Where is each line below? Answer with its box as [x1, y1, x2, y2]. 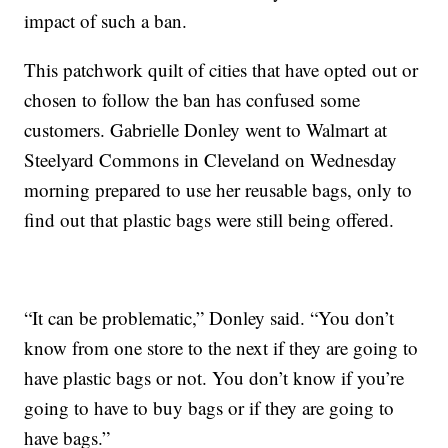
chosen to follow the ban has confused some [24, 87, 361, 113]
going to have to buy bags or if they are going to [24, 395, 395, 421]
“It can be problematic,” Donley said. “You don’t [24, 305, 395, 331]
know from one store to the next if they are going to [24, 335, 419, 361]
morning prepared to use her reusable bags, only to [24, 177, 413, 203]
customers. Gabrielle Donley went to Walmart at [24, 117, 388, 143]
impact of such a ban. [24, 8, 188, 34]
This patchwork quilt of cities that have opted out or [24, 57, 419, 83]
